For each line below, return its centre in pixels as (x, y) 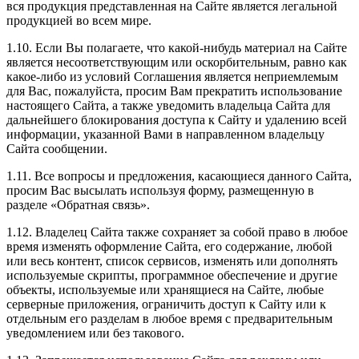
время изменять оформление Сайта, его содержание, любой (169, 247)
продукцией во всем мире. (79, 21)
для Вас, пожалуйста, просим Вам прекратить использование (174, 91)
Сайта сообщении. (57, 149)
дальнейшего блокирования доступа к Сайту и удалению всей (177, 120)
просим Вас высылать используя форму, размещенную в (160, 191)
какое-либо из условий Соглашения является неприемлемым (172, 77)
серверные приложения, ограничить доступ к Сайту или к (166, 305)
